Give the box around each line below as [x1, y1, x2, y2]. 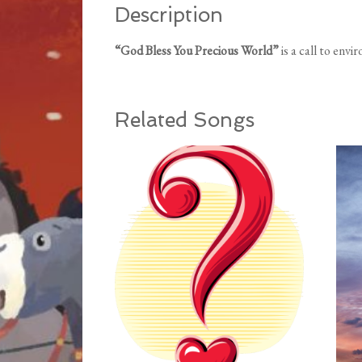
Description [115, 3, 223, 27]
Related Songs [115, 108, 255, 133]
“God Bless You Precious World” [115, 42, 281, 60]
